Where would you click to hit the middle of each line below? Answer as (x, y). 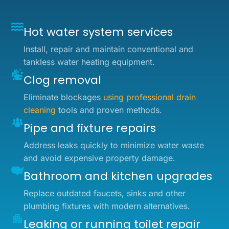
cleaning (40, 110)
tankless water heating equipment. (89, 62)
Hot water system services (98, 32)
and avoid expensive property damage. (100, 158)
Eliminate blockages (64, 97)
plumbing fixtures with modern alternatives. (107, 206)
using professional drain (150, 97)
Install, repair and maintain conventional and (109, 49)
